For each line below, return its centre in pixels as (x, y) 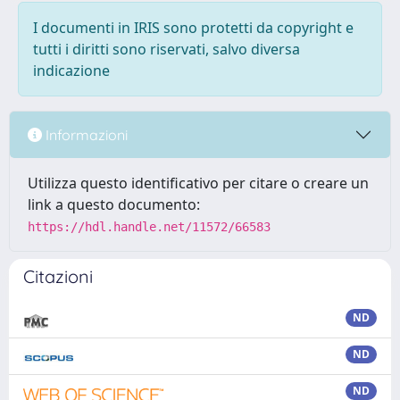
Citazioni (58, 276)
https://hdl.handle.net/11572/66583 (149, 227)
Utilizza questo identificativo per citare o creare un (198, 183)
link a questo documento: (114, 204)
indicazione (71, 71)
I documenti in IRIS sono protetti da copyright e (193, 28)
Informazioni (85, 134)
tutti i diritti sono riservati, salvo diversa (167, 49)
